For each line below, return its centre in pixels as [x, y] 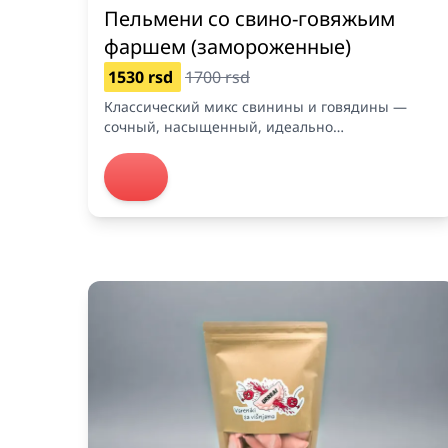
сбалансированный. [173, 147]
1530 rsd [142, 77]
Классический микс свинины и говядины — [255, 107]
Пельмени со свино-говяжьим [249, 19]
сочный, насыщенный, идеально [218, 127]
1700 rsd [217, 77]
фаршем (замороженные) [227, 47]
